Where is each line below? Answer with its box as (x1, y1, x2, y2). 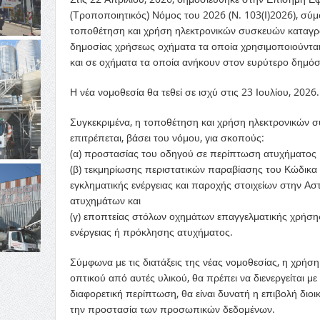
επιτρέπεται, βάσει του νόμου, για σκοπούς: (69, 131, 264, 144)
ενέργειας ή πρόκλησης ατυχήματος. (69, 225, 233, 239)
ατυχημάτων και (69, 194, 141, 207)
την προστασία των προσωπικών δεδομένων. (69, 302, 275, 316)
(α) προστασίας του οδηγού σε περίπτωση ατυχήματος (69, 146, 316, 160)
